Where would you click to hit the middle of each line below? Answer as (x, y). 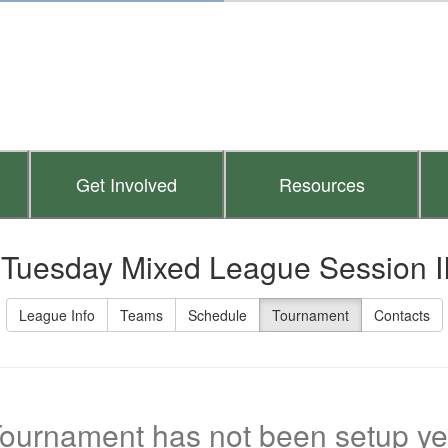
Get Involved (126, 184)
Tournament (310, 315)
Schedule (217, 315)
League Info (56, 315)
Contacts (401, 315)
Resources (321, 184)
